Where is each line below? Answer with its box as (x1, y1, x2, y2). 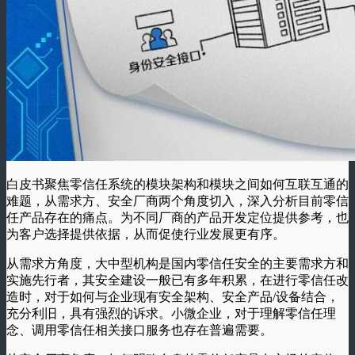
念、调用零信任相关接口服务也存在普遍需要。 (6, 323, 273, 337)
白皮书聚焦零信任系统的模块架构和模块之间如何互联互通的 (6, 177, 349, 191)
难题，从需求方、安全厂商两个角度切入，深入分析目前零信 (6, 193, 349, 208)
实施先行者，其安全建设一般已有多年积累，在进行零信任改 (6, 273, 349, 287)
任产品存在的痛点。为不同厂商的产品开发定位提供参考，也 (6, 210, 349, 224)
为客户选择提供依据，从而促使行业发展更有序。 (6, 227, 285, 241)
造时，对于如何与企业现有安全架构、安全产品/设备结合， (6, 289, 339, 303)
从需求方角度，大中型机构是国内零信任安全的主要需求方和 (6, 256, 349, 270)
